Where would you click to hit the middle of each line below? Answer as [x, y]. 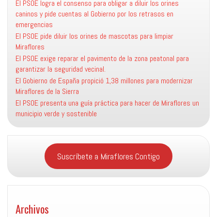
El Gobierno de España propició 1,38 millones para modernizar [104, 81]
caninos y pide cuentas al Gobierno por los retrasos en [94, 14]
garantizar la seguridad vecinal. [61, 69]
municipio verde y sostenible [56, 114]
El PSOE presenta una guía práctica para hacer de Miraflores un [107, 103]
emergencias [34, 24]
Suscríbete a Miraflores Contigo [108, 156]
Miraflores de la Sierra [47, 91]
